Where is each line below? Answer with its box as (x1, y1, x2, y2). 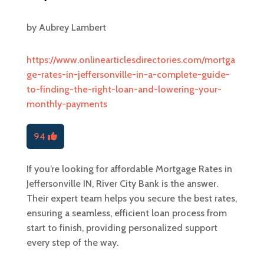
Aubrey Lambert (38, 22, 106, 34)
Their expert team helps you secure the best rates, (26, 193, 237, 204)
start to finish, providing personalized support (26, 222, 217, 234)
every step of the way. (26, 237, 118, 249)
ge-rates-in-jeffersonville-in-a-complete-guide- (26, 69, 230, 81)
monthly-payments (26, 98, 107, 110)
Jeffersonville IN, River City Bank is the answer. (26, 178, 218, 190)
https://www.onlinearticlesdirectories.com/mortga (26, 54, 235, 66)
